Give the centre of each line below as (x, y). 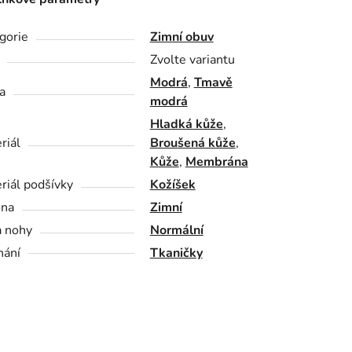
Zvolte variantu (192, 60)
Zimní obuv (181, 37)
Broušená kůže (192, 143)
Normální (176, 231)
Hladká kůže (186, 125)
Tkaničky (176, 253)
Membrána (216, 162)
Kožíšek (172, 185)
